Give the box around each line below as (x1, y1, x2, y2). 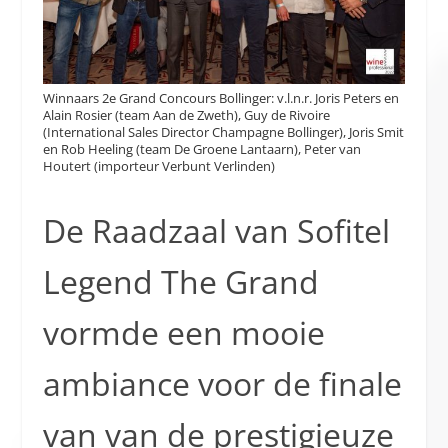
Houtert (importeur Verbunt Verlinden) (42, 156, 275, 175)
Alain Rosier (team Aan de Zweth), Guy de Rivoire (42, 105, 330, 124)
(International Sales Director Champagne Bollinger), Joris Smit (42, 122, 404, 141)
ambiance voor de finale (42, 361, 402, 405)
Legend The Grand (42, 259, 319, 303)
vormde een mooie (42, 310, 325, 354)
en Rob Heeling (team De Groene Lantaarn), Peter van (42, 139, 361, 158)
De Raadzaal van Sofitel (42, 208, 390, 252)
